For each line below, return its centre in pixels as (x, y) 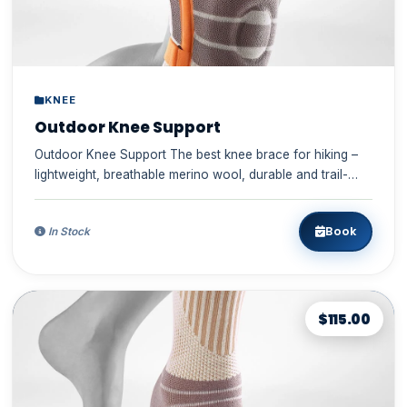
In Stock (67, 231)
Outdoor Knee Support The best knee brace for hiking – (196, 154)
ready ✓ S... (86, 194)
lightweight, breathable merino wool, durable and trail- (191, 174)
